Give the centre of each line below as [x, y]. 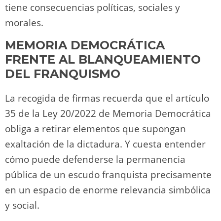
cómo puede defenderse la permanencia [95, 159]
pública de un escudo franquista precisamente [108, 174]
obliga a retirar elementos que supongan [95, 129]
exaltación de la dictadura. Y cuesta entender [105, 144]
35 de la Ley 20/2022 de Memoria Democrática [108, 113]
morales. [24, 22]
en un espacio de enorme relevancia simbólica [108, 190]
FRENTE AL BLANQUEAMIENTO [103, 59]
